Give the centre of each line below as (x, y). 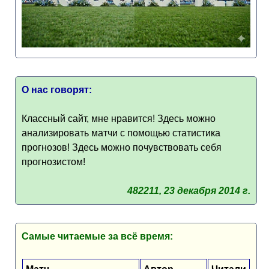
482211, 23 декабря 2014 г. (189, 191)
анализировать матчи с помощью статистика (121, 133)
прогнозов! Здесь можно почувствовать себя (122, 147)
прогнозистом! (53, 162)
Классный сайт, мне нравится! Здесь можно (119, 119)
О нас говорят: (57, 90)
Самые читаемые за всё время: (97, 236)
